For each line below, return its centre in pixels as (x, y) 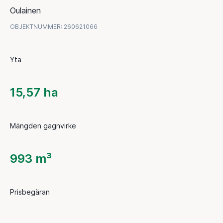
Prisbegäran (30, 192)
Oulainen (25, 10)
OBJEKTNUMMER (35, 26)
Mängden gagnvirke (43, 125)
